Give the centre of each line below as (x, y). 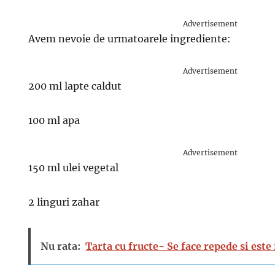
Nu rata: (61, 246)
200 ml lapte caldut (75, 86)
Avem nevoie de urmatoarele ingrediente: (130, 39)
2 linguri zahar (64, 202)
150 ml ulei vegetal (74, 168)
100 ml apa (54, 120)
